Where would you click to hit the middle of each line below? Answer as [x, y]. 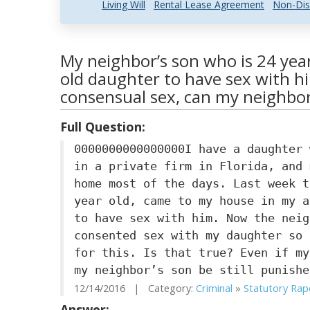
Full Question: [103, 127]
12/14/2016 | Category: [135, 288]
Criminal [214, 288]
